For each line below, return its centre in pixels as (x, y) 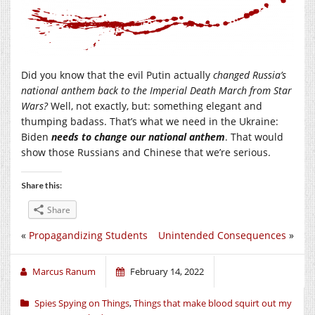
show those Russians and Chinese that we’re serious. (146, 152)
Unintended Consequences (222, 235)
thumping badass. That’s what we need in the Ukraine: (150, 121)
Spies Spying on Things (82, 303)
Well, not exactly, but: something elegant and (156, 105)
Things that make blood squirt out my (213, 303)
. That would (254, 136)
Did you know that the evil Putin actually (117, 75)
